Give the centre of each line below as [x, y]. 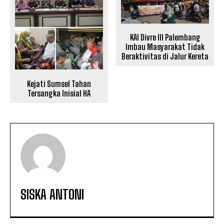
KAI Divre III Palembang [165, 37]
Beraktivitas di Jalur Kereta [165, 56]
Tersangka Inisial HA [59, 93]
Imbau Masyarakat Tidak [165, 47]
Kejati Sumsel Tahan [59, 84]
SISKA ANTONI [52, 195]
